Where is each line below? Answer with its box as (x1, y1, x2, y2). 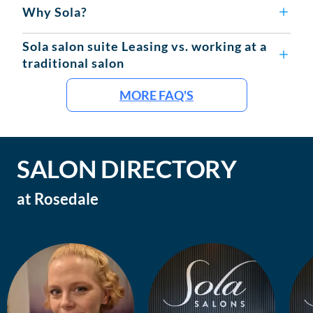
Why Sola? (22, 4, 87, 20)
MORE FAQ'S (119, 87, 194, 103)
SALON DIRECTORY (17, 154, 237, 184)
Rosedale (34, 189, 99, 209)
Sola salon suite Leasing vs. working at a (22, 38, 267, 54)
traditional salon (22, 55, 124, 71)
